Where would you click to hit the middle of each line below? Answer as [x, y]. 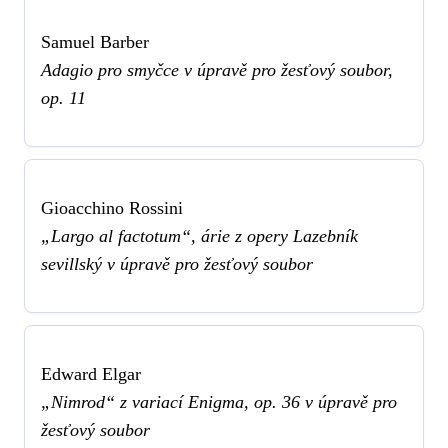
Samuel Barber [95, 42]
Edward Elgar [91, 374]
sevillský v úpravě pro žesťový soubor [177, 264]
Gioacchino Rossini [112, 208]
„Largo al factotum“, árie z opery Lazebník [199, 236]
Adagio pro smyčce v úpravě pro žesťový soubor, [217, 70]
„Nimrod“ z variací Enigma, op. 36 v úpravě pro [219, 402]
